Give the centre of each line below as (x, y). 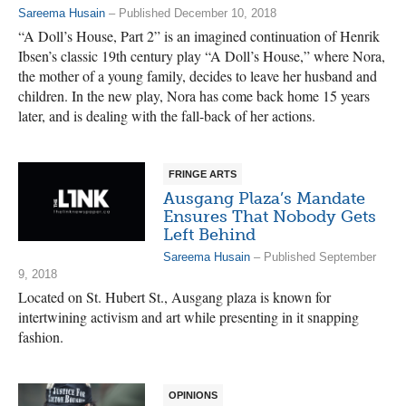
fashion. (41, 336)
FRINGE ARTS (203, 174)
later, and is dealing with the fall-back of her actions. (167, 115)
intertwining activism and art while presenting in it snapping (188, 316)
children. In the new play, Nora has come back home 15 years (194, 95)
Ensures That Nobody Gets (270, 216)
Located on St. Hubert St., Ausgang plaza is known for (174, 296)
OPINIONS (193, 395)
